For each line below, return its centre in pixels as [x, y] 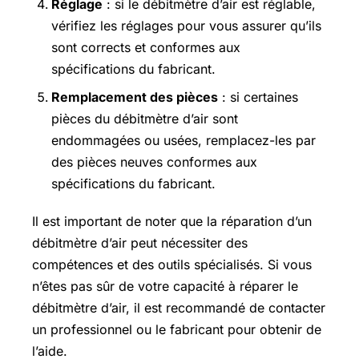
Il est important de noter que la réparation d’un [172, 221]
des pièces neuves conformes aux [154, 162]
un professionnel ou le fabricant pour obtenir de [177, 329]
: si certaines [258, 97]
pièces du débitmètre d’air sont [145, 119]
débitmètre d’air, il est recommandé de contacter [179, 307]
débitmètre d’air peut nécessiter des [140, 242]
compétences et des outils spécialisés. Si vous [172, 264]
